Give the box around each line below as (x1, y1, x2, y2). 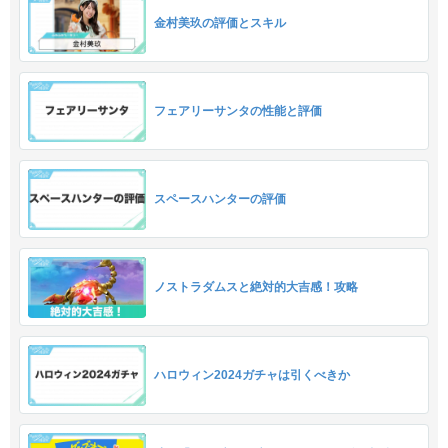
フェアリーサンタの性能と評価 (154, 104, 322, 119)
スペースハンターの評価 (154, 192, 286, 207)
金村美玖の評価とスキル (154, 16, 286, 31)
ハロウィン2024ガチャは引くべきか (154, 368, 350, 383)
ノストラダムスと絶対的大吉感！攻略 (154, 280, 358, 295)
